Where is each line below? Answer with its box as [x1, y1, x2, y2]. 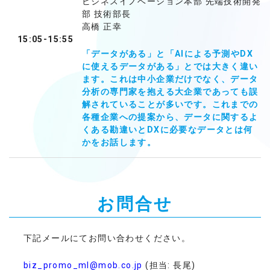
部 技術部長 [82, 9, 131, 19]
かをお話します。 [82, 137, 157, 147]
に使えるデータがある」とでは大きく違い [82, 61, 259, 71]
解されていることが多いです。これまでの [82, 99, 259, 109]
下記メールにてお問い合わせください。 [24, 233, 191, 243]
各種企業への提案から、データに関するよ [82, 112, 259, 122]
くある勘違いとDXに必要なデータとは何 [82, 125, 253, 134]
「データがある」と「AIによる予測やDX [82, 49, 253, 58]
